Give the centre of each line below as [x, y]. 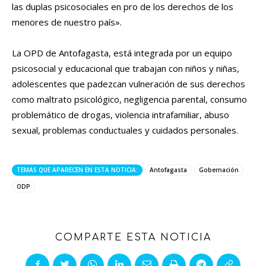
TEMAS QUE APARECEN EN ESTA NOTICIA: [77, 170]
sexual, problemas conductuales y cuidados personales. [125, 130]
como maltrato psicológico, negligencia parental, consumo [129, 99]
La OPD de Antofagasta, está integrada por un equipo [122, 53]
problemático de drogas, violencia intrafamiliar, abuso [121, 114]
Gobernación [219, 170]
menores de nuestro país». [67, 22]
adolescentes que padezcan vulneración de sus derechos [129, 83]
